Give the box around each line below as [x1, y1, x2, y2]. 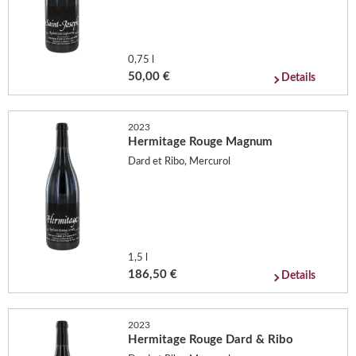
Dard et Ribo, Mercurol [128, 157, 231, 167]
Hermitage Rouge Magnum [128, 135, 273, 148]
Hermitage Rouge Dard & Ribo [128, 333, 294, 346]
